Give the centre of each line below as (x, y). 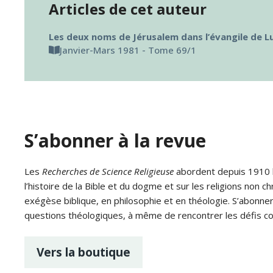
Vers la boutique (83, 252)
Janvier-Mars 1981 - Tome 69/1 (128, 50)
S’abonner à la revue (115, 140)
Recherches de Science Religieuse (108, 171)
